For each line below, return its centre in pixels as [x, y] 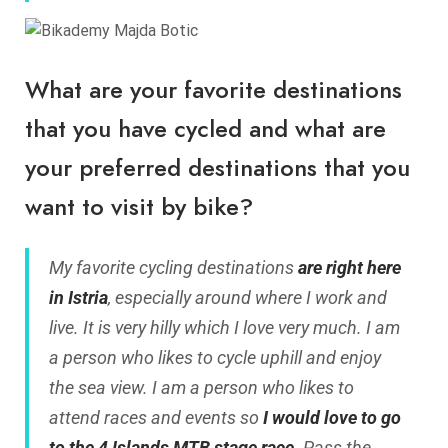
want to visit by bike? [139, 206]
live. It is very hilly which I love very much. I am [224, 328]
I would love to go [332, 418]
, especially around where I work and [247, 298]
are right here [349, 268]
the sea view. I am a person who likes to [201, 388]
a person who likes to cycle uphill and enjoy [215, 358]
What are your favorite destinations [213, 89]
